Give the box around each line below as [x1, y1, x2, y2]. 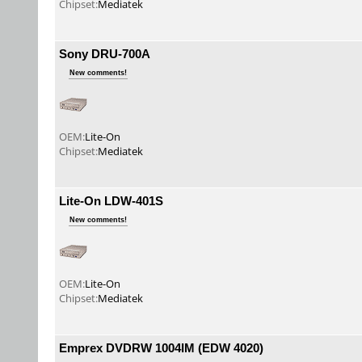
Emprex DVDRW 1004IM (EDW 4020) [59, 339, 263, 356]
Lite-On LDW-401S [59, 192, 163, 208]
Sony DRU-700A [59, 45, 150, 61]
